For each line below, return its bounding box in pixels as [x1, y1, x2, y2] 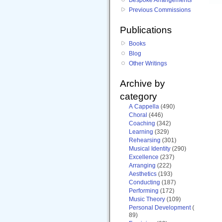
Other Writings [129, 59, 167, 67]
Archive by [120, 78, 165, 89]
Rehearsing [129, 136, 161, 144]
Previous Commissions [129, 6, 191, 13]
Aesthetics [129, 170, 157, 177]
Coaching [129, 119, 155, 127]
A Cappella [129, 103, 159, 110]
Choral [129, 111, 147, 118]
